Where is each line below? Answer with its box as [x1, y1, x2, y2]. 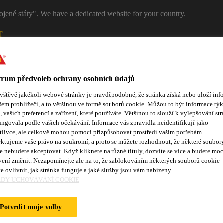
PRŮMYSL [63, 63, 102, 71]
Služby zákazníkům [55, 157, 116, 165]
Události [131, 157, 158, 165]
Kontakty [175, 63, 205, 71]
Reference [8, 157, 40, 165]
